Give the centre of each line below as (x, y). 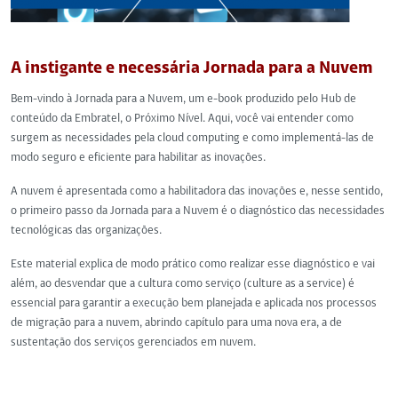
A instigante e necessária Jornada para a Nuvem (192, 69)
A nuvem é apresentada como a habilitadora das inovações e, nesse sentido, (197, 191)
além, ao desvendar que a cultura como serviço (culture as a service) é (183, 284)
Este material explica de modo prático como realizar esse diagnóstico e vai (193, 264)
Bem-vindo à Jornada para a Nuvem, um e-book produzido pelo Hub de (183, 99)
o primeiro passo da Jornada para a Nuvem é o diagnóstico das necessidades (198, 211)
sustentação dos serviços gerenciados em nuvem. (133, 342)
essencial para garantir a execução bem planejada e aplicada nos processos (194, 303)
